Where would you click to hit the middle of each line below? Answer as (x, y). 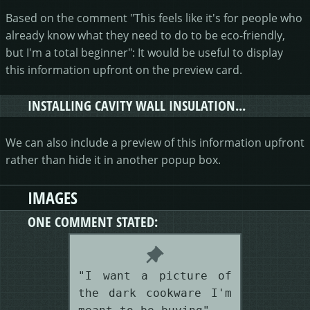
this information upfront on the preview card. (124, 69)
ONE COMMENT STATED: (93, 221)
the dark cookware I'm (155, 293)
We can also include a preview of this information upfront (155, 142)
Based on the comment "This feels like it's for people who (154, 17)
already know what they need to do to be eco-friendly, (145, 35)
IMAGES (53, 198)
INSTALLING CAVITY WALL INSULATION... (137, 105)
